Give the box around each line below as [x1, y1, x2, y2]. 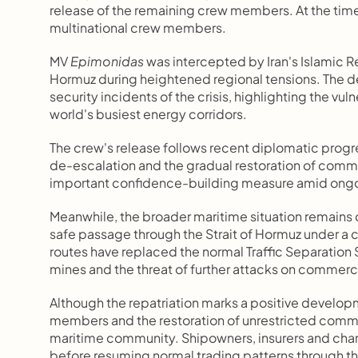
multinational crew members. [50, 19, 226, 36]
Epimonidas [70, 53, 144, 70]
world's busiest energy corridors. [50, 105, 247, 122]
